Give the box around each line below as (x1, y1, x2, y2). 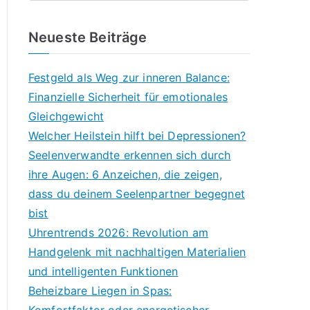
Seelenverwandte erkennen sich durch (28, 148, 231, 162)
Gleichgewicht (28, 109, 104, 123)
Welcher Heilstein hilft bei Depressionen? (28, 129, 246, 143)
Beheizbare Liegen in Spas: (28, 284, 172, 298)
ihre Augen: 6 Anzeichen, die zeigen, (28, 167, 222, 181)
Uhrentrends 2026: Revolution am (28, 226, 208, 239)
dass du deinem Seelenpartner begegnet (28, 187, 245, 201)
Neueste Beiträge (28, 29, 147, 46)
